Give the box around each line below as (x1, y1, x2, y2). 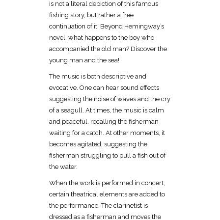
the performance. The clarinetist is (49, 201, 148, 209)
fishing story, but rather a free (49, 11, 134, 19)
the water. (49, 163, 78, 170)
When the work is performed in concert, (49, 179, 165, 187)
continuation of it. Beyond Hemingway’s (49, 22, 164, 30)
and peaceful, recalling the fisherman (49, 117, 159, 125)
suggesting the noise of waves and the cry (49, 95, 170, 103)
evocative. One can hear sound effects (49, 83, 159, 91)
